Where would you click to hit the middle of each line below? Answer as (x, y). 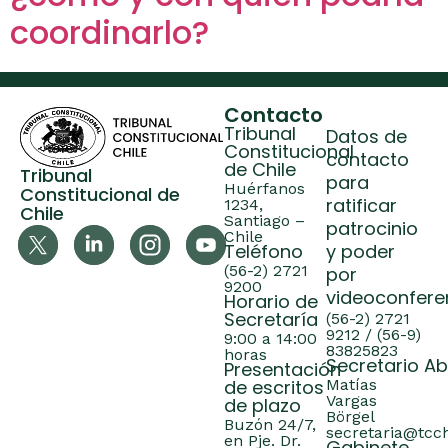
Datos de (366, 138)
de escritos (274, 389)
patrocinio (372, 230)
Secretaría (271, 321)
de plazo (262, 407)
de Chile (260, 171)
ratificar (361, 207)
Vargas (351, 400)
